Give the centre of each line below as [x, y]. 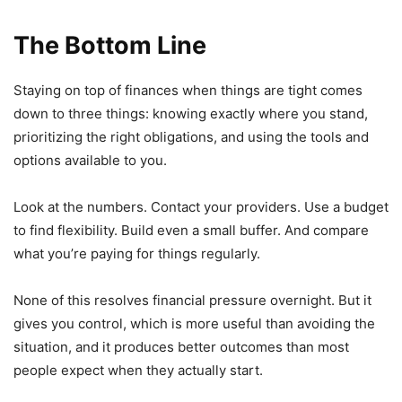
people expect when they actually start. [138, 371]
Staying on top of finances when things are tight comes [188, 91]
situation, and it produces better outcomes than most [181, 347]
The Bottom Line [110, 46]
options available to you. [90, 161]
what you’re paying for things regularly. [137, 254]
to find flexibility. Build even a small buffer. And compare [191, 231]
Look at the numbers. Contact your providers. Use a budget [201, 207]
